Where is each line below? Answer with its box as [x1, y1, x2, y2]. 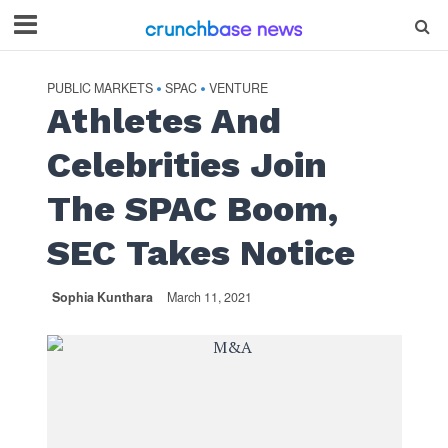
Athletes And [46, 100, 281, 142]
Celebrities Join [46, 144, 327, 186]
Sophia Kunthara [51, 288, 153, 306]
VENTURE [208, 79, 268, 97]
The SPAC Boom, [46, 188, 338, 230]
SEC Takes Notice [46, 232, 355, 274]
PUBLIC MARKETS [46, 79, 153, 97]
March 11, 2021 [166, 288, 252, 306]
